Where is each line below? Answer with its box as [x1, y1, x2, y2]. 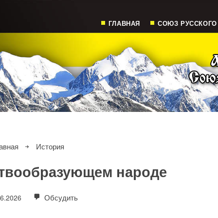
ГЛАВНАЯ [108, 18, 140, 28]
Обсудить [42, 192, 78, 202]
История [36, 141, 64, 151]
